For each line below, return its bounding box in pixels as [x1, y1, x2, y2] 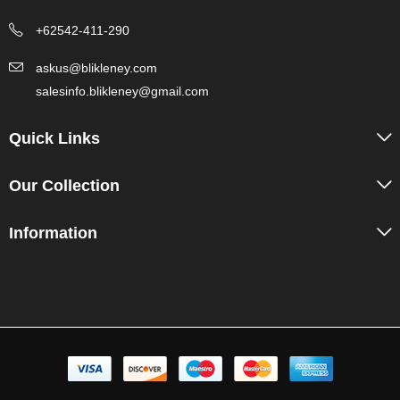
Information [9, 224, 97, 243]
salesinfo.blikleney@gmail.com [36, 84, 209, 99]
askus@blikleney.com [36, 61, 157, 76]
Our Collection [9, 177, 120, 196]
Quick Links [9, 129, 100, 148]
